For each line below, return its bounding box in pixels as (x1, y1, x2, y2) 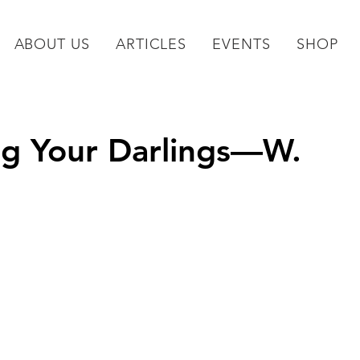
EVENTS (212, 35, 271, 53)
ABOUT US (14, 35, 90, 53)
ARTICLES (115, 35, 187, 53)
